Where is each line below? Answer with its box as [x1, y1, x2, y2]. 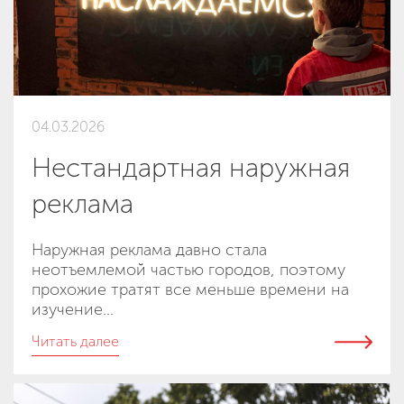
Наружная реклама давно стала [32, 239, 267, 260]
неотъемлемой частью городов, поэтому [32, 259, 345, 280]
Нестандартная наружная [32, 151, 350, 184]
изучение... [32, 298, 114, 319]
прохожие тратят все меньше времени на [32, 279, 349, 299]
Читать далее [32, 332, 119, 350]
